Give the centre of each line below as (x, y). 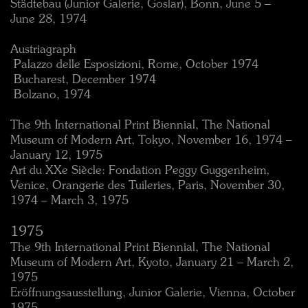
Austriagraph (43, 50)
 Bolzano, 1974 (51, 95)
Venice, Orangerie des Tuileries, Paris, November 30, (147, 186)
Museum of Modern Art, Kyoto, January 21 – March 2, (152, 263)
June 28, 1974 (48, 20)
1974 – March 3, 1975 (69, 201)
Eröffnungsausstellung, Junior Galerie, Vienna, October (153, 293)
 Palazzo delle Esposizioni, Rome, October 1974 (134, 65)
